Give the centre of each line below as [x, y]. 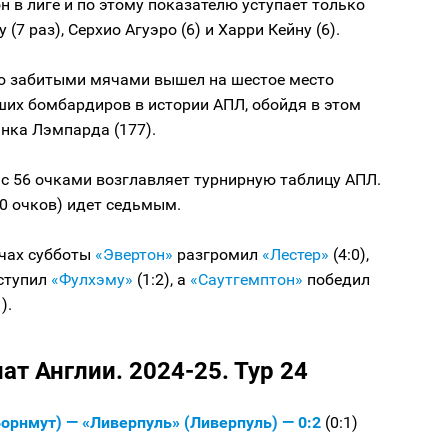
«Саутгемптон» [246, 280]
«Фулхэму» [92, 280]
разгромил [217, 255]
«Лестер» [295, 255]
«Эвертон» [134, 255]
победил [336, 280]
